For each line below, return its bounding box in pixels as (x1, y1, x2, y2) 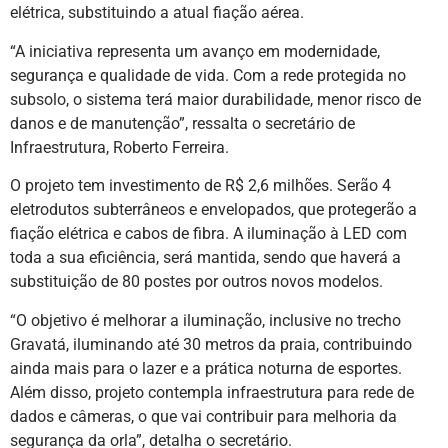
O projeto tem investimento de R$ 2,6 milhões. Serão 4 (10, 176, 391, 196)
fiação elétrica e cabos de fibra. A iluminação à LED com (10, 224, 407, 244)
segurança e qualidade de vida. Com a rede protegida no (10, 65, 406, 85)
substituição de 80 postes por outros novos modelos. (10, 272, 383, 292)
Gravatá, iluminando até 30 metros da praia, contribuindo (10, 334, 412, 354)
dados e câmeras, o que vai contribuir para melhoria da (10, 406, 397, 426)
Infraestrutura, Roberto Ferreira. (10, 137, 229, 157)
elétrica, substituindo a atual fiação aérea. (10, 3, 304, 23)
